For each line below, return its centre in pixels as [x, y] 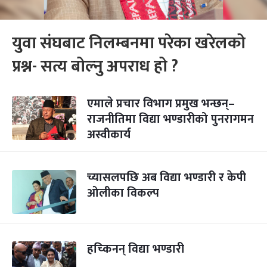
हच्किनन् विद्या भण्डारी [136, 249]
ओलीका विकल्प [123, 193]
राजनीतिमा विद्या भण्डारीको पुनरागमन [170, 119]
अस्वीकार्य [109, 135]
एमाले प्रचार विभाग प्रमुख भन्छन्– [161, 104]
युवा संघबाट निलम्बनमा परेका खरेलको [129, 43]
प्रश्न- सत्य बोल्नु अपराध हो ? [95, 66]
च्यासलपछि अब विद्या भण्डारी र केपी [167, 178]
